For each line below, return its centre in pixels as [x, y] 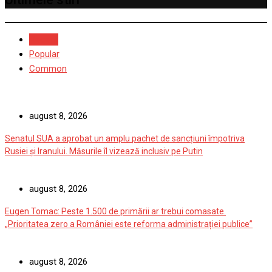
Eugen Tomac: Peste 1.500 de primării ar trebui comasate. [115, 212]
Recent [44, 40]
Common [48, 69]
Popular [44, 54]
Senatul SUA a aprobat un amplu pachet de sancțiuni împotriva [125, 139]
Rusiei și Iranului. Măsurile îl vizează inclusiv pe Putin [104, 151]
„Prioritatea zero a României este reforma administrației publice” [129, 224]
